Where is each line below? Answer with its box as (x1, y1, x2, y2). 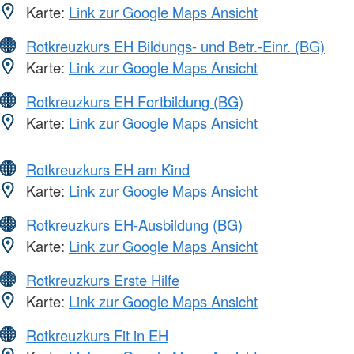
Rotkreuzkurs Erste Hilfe (26, 269, 179, 291)
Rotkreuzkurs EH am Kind (26, 159, 190, 180)
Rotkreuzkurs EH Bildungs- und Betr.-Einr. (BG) (26, 36, 325, 57)
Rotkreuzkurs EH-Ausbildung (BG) (26, 214, 243, 235)
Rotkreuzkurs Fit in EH (26, 325, 168, 346)
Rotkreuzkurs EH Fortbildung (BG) (26, 91, 243, 112)
